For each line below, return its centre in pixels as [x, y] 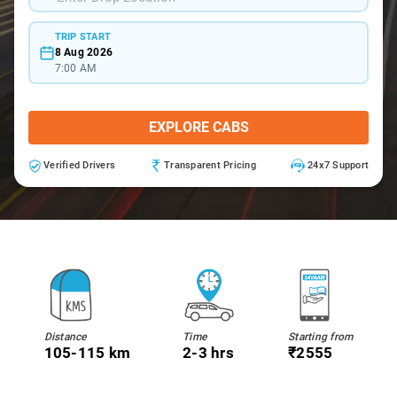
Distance [65, 337]
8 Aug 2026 [83, 52]
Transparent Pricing [210, 165]
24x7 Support [338, 165]
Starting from [321, 337]
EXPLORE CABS [198, 127]
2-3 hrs [208, 353]
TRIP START [82, 36]
